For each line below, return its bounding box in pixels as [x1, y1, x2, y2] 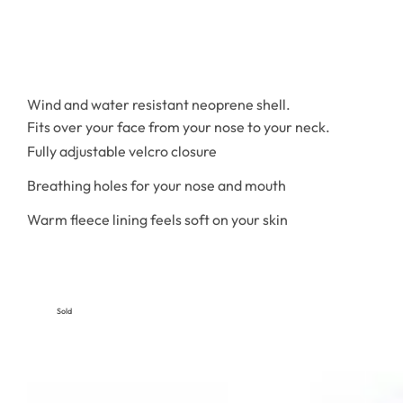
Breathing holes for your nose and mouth [27, 176, 286, 195]
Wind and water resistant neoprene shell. [27, 95, 291, 114]
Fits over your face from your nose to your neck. [27, 118, 330, 137]
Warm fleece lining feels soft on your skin [27, 210, 288, 229]
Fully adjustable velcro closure [27, 142, 217, 161]
